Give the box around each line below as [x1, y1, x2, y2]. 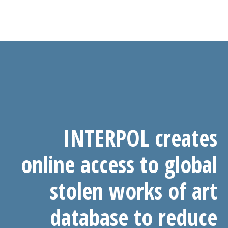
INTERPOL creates [63, 123, 217, 153]
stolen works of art [49, 176, 217, 206]
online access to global [20, 149, 217, 180]
